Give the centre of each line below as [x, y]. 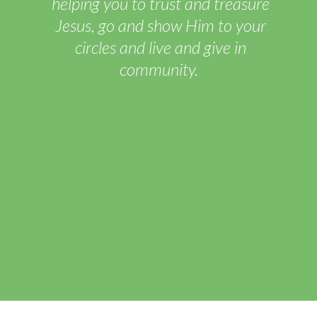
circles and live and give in [160, 47]
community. [160, 69]
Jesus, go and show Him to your [160, 25]
